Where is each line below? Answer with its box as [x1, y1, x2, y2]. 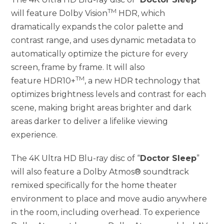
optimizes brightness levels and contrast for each [11, 89, 206, 99]
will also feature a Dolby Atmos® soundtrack [11, 166, 189, 176]
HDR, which [116, 8, 165, 18]
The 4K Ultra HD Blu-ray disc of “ [11, 153, 140, 163]
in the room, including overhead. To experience [11, 207, 200, 217]
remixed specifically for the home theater [11, 180, 177, 190]
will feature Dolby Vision [11, 8, 108, 18]
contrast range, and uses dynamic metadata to [11, 35, 196, 45]
